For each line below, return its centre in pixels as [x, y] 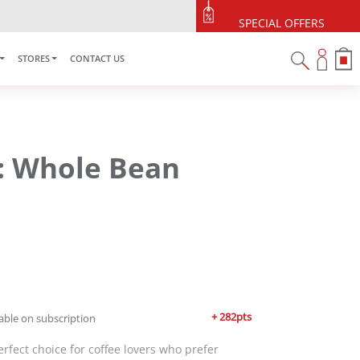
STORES [33, 58]
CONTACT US [98, 58]
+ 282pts [231, 317]
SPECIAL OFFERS [281, 16]
